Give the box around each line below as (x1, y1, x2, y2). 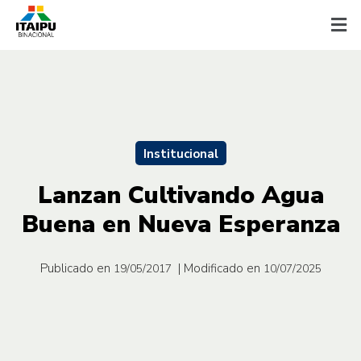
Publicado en (39, 259, 110, 276)
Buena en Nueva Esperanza (21, 207, 340, 241)
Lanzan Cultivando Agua (37, 178, 324, 212)
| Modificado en (177, 259, 260, 276)
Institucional (143, 145, 218, 162)
